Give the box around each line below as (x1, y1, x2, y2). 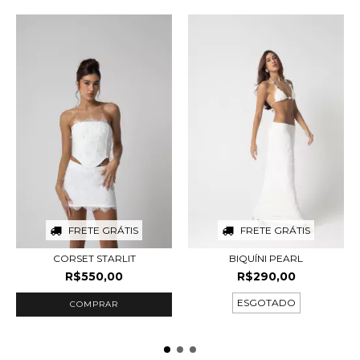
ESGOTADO (236, 297, 296, 309)
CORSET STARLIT (52, 252, 136, 265)
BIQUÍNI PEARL (229, 252, 303, 265)
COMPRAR (70, 299, 118, 310)
